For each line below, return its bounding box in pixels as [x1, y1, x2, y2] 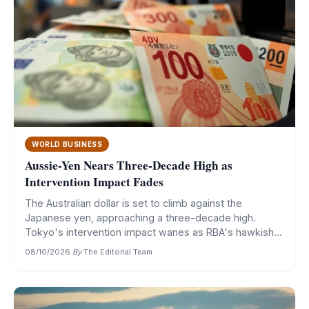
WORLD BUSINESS [32, 140, 103, 149]
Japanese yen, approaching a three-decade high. [25, 212, 256, 224]
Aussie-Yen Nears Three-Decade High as [25, 157, 232, 175]
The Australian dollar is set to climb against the [25, 197, 242, 210]
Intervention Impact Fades [25, 173, 163, 191]
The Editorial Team [83, 247, 152, 257]
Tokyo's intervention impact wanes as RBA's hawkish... [25, 226, 282, 239]
